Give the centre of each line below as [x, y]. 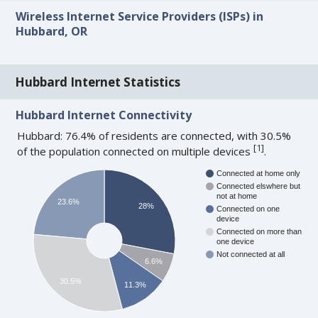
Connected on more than [259, 231]
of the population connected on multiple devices [136, 151]
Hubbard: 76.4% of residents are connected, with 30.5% [154, 135]
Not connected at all [251, 254]
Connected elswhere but [259, 186]
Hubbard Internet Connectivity [104, 115]
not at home [237, 196]
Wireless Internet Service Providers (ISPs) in [140, 17]
